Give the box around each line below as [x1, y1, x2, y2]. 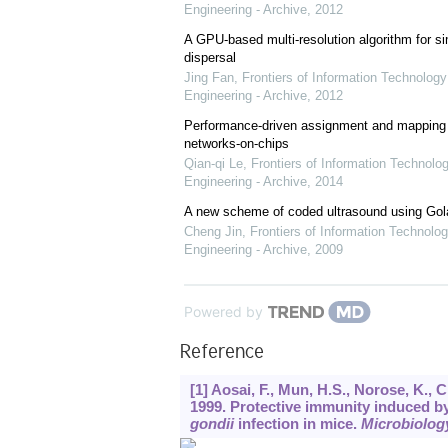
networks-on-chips [183, 136, 289, 152]
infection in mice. [233, 415, 361, 433]
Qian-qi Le [183, 156, 243, 172]
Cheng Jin [183, 224, 242, 240]
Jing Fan [183, 70, 234, 86]
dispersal [183, 50, 236, 66]
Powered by [183, 303, 263, 321]
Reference [179, 343, 264, 366]
